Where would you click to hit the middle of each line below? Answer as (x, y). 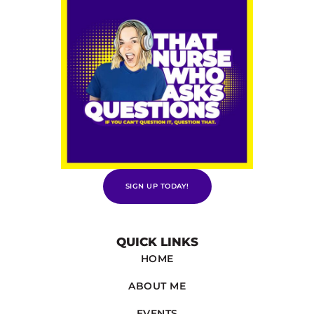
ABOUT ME (157, 286)
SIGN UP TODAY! (157, 186)
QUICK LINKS (157, 241)
